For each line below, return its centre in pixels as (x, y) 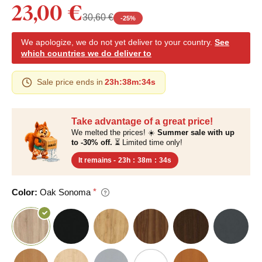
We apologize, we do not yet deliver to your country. (118, 42)
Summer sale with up (196, 132)
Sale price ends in (70, 82)
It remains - (97, 160)
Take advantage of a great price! (142, 121)
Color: (25, 192)
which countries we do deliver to (86, 53)
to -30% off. (92, 142)
